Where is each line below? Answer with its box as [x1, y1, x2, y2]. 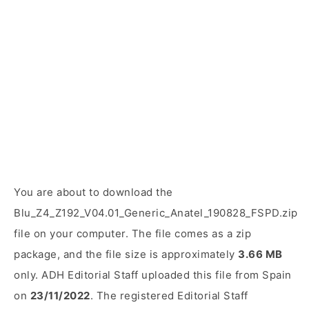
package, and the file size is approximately [14, 248, 238, 261]
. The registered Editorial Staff [90, 289, 248, 302]
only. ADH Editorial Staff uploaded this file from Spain [14, 268, 292, 281]
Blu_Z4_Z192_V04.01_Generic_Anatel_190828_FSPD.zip [14, 206, 298, 219]
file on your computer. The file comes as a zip [14, 227, 251, 240]
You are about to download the [14, 186, 173, 199]
